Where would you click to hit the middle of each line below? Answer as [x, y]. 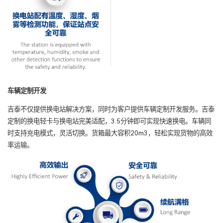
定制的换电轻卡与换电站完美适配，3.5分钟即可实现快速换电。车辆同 [109, 121]
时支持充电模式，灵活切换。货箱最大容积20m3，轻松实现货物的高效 [110, 133]
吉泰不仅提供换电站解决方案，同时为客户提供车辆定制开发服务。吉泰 [111, 110]
